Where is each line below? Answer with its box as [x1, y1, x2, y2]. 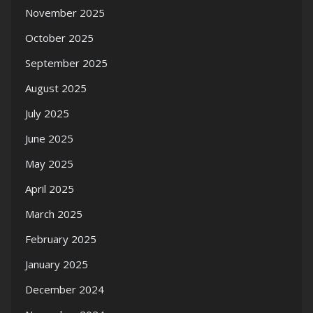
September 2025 [25, 56, 108, 71]
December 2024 [25, 282, 104, 297]
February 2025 [25, 232, 96, 247]
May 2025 [25, 156, 73, 171]
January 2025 [25, 257, 88, 272]
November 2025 [25, 6, 105, 20]
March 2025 [25, 207, 82, 221]
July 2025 [25, 106, 69, 121]
